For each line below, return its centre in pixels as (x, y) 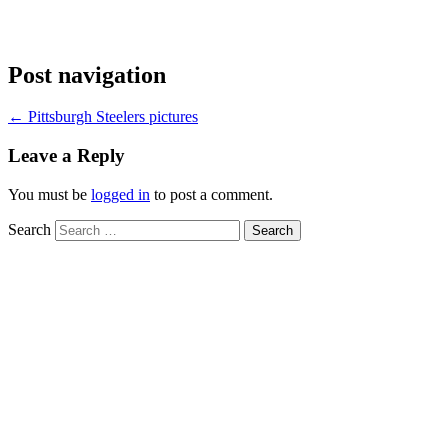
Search (29, 229)
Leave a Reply (66, 156)
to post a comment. (211, 194)
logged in (120, 194)
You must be (49, 194)
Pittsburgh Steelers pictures (111, 117)
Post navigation (87, 74)
